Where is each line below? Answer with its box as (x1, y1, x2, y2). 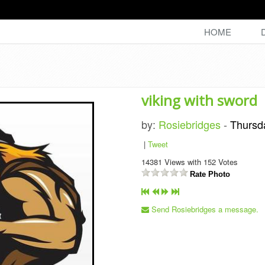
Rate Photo (190, 170, 230, 179)
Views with (164, 156, 201, 167)
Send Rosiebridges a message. (149, 203, 258, 215)
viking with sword (141, 91, 257, 110)
